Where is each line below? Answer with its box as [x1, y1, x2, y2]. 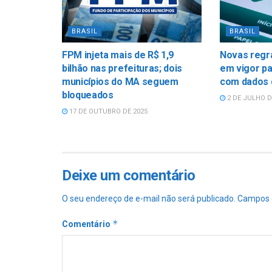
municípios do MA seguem [62, 75, 178, 87]
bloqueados [62, 89, 114, 101]
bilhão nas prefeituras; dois [62, 62, 183, 74]
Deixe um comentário [62, 166, 195, 184]
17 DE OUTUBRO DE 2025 [67, 107, 148, 115]
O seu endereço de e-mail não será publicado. [62, 193, 236, 203]
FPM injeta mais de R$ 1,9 [62, 49, 174, 61]
